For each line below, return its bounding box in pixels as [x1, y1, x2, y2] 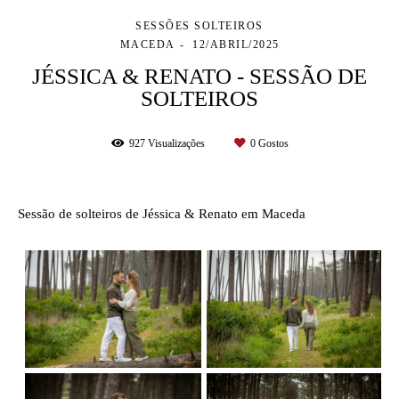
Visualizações [144, 136, 208, 150]
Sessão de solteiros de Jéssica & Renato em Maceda [18, 206, 305, 221]
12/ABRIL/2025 [192, 37, 280, 51]
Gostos [255, 136, 289, 150]
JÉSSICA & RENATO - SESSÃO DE [32, 63, 367, 88]
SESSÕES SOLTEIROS [135, 19, 264, 32]
